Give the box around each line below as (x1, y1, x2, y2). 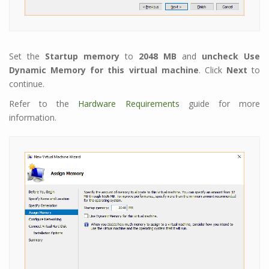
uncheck (202, 50, 238, 62)
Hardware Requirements (78, 98, 180, 110)
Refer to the (9, 98, 79, 110)
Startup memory (45, 50, 119, 62)
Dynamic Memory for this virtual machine (9, 64, 199, 76)
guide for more (179, 98, 261, 110)
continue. (9, 78, 44, 90)
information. (9, 112, 56, 124)
